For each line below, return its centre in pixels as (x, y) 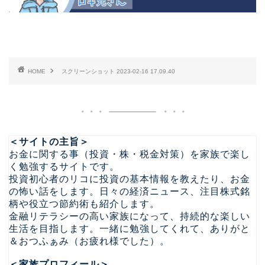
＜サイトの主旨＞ (49, 142)
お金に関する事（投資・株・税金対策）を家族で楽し (130, 154)
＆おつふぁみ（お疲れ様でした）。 (89, 241)
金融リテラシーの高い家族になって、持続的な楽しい (130, 216)
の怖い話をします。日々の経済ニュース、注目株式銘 (130, 192)
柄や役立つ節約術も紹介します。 (84, 204)
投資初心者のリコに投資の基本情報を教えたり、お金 (130, 179)
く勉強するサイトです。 (64, 167)
